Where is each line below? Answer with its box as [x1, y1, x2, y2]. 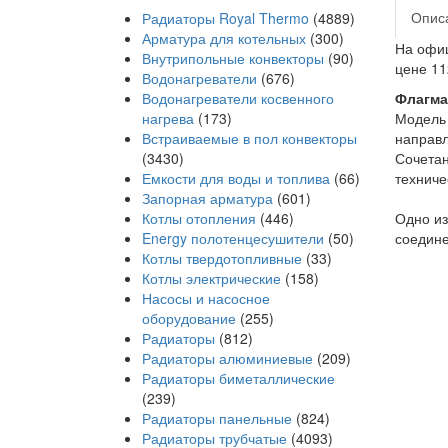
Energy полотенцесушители [142, 228, 324, 248]
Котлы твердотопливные [142, 248, 302, 268]
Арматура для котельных [142, 28, 306, 48]
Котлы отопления [142, 208, 260, 228]
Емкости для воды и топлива [142, 168, 330, 188]
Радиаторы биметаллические [142, 368, 335, 388]
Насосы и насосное [142, 288, 270, 308]
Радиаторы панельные [142, 408, 292, 428]
